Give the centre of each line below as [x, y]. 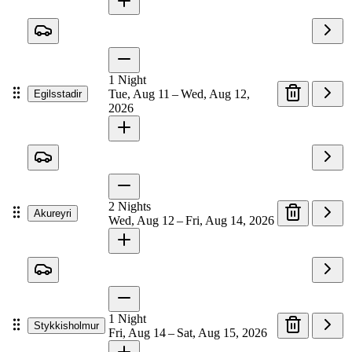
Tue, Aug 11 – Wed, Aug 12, [179, 94]
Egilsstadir [58, 94]
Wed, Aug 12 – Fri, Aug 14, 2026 [191, 221]
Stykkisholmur [66, 326]
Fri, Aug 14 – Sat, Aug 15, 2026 [188, 333]
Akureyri [53, 214]
